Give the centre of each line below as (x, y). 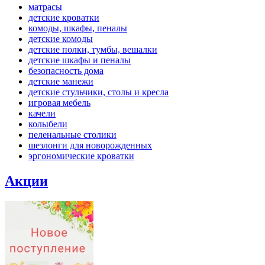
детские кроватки (64, 17)
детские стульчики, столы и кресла (98, 92)
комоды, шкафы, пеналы (78, 28)
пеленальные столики (72, 135)
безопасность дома (66, 71)
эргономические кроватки (81, 156)
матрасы (45, 7)
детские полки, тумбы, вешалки (93, 49)
